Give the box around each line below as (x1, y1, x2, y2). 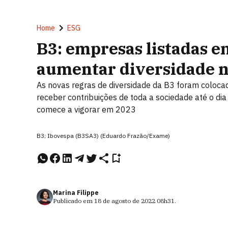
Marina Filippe (53, 189, 99, 196)
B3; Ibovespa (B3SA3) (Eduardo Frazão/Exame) (37, 132, 170, 139)
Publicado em (53, 197, 94, 205)
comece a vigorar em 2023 (37, 104, 136, 115)
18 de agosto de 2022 (94, 197, 155, 205)
